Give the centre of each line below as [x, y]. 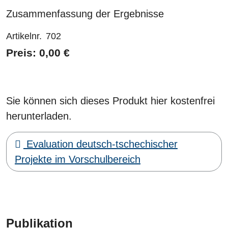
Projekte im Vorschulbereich [78, 160]
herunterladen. [39, 116]
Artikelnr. [24, 36]
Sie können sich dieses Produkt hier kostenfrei [110, 101]
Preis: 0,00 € [38, 53]
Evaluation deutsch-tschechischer [100, 144]
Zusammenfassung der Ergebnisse [85, 14]
